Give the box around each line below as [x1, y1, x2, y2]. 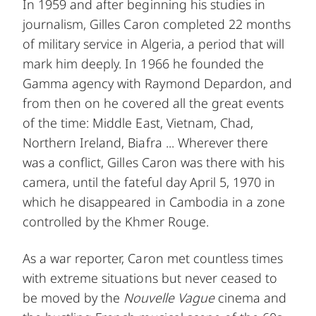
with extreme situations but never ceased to [23, 269, 278, 286]
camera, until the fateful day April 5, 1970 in [23, 173, 276, 190]
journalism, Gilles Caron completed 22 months [23, 15, 291, 32]
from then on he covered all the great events [23, 94, 284, 111]
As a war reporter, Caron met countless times [23, 249, 284, 267]
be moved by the [23, 288, 124, 306]
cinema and [214, 288, 287, 306]
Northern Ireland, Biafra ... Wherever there [23, 133, 269, 151]
